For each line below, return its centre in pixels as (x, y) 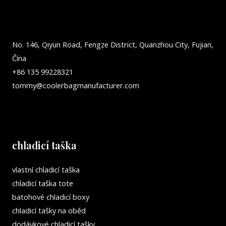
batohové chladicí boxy (51, 196)
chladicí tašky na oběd (49, 210)
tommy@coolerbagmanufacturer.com (76, 86)
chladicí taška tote (43, 183)
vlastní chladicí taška (46, 169)
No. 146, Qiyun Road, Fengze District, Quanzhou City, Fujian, (113, 45)
